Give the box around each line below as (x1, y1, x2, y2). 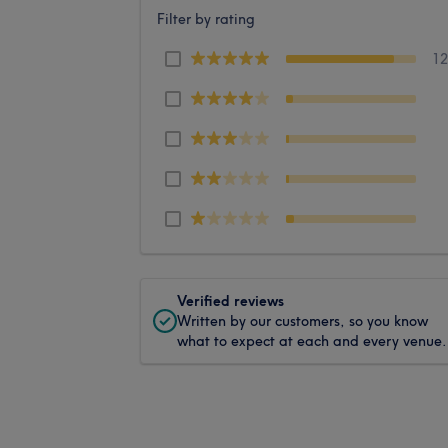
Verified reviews (177, 291, 284, 310)
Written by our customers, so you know (177, 311, 428, 330)
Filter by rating (157, 9, 255, 28)
